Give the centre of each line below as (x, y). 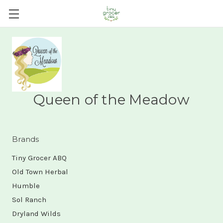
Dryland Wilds (36, 214)
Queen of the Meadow (111, 100)
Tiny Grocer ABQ (39, 158)
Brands (26, 139)
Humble (26, 186)
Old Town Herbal (40, 172)
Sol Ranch (29, 200)
